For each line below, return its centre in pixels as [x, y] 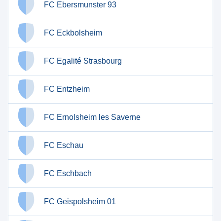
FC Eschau [64, 145]
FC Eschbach [68, 173]
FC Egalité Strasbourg [83, 61]
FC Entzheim [67, 89]
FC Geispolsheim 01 [80, 202]
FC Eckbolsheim [73, 33]
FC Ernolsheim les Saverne [92, 117]
